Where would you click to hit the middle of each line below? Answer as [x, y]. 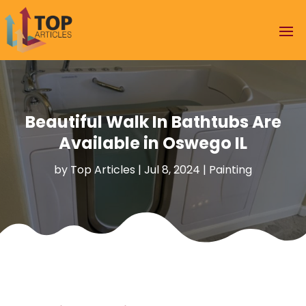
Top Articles [103, 169]
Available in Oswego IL [153, 143]
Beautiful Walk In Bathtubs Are [153, 122]
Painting [231, 169]
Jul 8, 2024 [172, 169]
